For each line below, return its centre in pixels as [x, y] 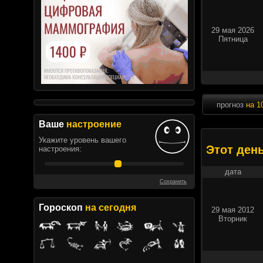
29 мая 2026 [233, 30]
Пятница [233, 39]
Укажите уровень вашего [82, 140]
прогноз [231, 105]
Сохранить [173, 181]
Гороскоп [62, 208]
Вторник [233, 219]
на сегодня [111, 208]
